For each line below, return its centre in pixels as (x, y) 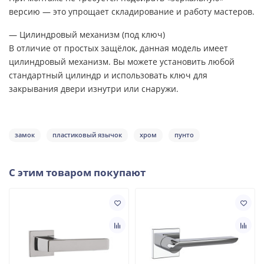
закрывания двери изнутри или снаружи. (94, 89)
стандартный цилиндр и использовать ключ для (108, 75)
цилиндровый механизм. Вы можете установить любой (122, 62)
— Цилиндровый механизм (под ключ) (87, 35)
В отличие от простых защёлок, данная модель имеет (118, 48)
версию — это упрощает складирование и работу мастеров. (132, 12)
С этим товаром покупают (77, 173)
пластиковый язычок (87, 135)
